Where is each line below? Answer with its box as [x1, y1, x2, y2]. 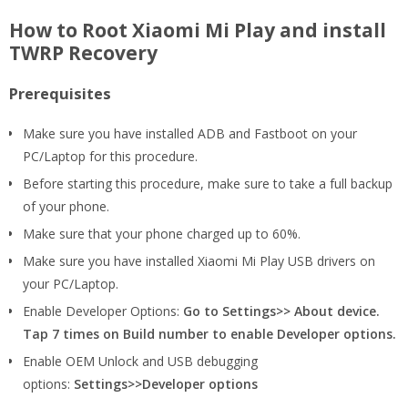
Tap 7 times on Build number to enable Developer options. [23, 324, 396, 342]
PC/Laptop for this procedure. [23, 147, 198, 165]
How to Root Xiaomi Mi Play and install [9, 16, 386, 43]
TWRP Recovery [9, 39, 158, 66]
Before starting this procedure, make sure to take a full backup [23, 174, 393, 192]
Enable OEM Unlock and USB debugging [23, 352, 258, 370]
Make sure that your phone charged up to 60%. [23, 224, 301, 242]
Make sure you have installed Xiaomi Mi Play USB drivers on [23, 251, 375, 270]
